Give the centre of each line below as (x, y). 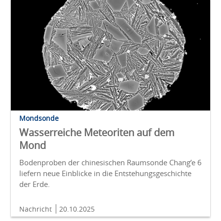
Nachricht (37, 209)
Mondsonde (39, 118)
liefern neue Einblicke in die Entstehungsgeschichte (105, 173)
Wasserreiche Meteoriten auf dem (97, 133)
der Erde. (35, 184)
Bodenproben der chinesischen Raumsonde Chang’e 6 (110, 163)
